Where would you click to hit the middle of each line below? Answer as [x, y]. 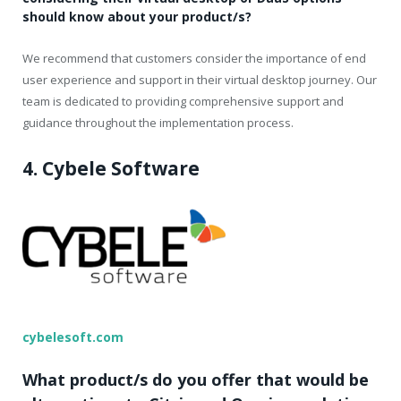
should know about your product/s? [137, 16]
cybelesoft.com [75, 337]
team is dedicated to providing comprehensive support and [183, 101]
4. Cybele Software [111, 168]
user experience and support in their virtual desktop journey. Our [200, 79]
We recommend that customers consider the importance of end [194, 58]
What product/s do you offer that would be [196, 379]
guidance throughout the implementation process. [158, 122]
